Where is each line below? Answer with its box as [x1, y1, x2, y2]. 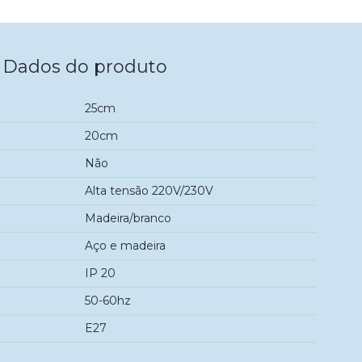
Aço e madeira [84, 238, 166, 253]
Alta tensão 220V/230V [84, 183, 213, 198]
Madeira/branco [84, 210, 171, 225]
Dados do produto [2, 56, 167, 78]
